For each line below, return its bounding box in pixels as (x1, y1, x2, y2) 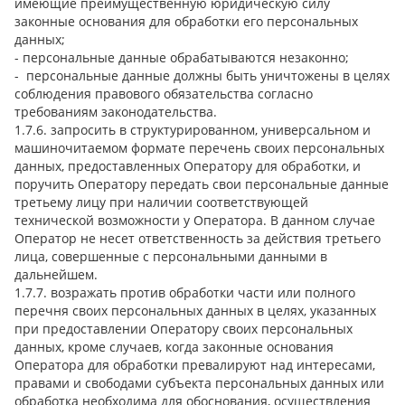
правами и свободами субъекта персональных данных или (14, 373, 384, 391)
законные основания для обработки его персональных (14, 12, 358, 30)
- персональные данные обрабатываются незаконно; (14, 48, 349, 66)
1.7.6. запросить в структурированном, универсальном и (14, 120, 371, 138)
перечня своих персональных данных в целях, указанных (14, 301, 376, 319)
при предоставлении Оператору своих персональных (14, 319, 353, 337)
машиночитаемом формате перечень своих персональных (14, 138, 384, 156)
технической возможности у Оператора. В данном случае (14, 211, 375, 229)
